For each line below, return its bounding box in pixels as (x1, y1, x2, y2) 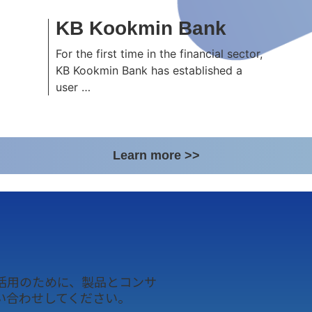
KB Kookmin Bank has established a (55, 63, 242, 77)
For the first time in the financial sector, (55, 47, 263, 61)
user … (55, 80, 91, 94)
